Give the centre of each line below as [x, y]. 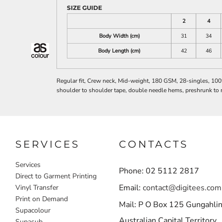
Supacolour [33, 210]
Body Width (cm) [119, 36]
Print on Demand [42, 199]
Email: [131, 188]
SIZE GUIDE [84, 8]
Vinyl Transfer [37, 187]
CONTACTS [153, 144]
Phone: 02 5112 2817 [159, 171]
